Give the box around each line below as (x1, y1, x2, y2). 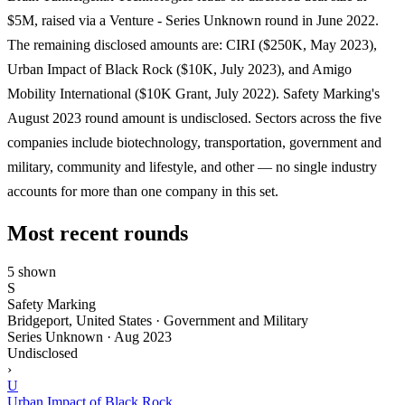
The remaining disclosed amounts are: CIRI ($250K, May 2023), (7, 36, 377, 52)
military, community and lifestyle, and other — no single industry (7, 158, 377, 174)
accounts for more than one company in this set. (7, 183, 278, 199)
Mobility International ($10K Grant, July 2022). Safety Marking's (7, 85, 380, 101)
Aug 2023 (114, 328, 172, 344)
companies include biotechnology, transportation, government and (7, 134, 381, 150)
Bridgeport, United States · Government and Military (7, 312, 308, 328)
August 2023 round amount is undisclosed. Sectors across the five (7, 109, 381, 126)
